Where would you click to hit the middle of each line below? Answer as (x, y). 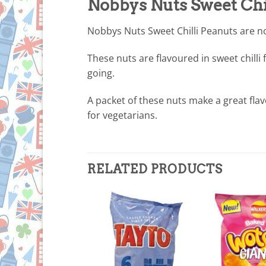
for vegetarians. (122, 115)
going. (101, 73)
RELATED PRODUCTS (155, 170)
